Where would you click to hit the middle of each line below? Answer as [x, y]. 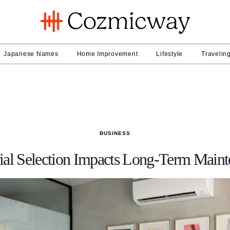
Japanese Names [31, 54]
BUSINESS [115, 133]
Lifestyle [170, 54]
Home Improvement [107, 54]
